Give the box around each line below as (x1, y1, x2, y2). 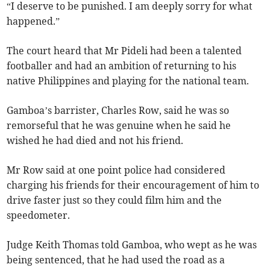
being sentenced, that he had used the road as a (7, 254, 225, 266)
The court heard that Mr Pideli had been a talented (7, 45, 242, 57)
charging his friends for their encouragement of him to (7, 179, 260, 192)
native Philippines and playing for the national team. (7, 75, 250, 87)
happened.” (7, 15, 60, 28)
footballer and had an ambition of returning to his (7, 60, 237, 72)
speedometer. (7, 209, 71, 222)
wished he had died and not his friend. (7, 134, 184, 147)
